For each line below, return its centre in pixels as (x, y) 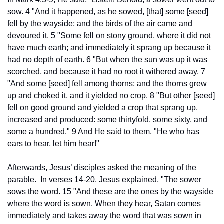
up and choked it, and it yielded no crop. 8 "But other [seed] (111, 95)
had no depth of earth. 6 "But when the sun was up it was (107, 59)
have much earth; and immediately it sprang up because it (109, 47)
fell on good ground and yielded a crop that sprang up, (103, 107)
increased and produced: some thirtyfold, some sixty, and (107, 119)
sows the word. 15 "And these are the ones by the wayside (110, 191)
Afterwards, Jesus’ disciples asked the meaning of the (102, 167)
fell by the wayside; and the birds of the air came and (100, 23)
